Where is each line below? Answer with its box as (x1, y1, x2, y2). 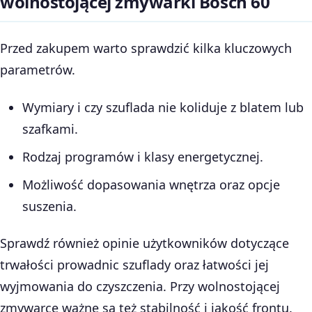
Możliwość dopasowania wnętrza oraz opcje (22, 175, 280, 193)
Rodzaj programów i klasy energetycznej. (22, 148, 263, 165)
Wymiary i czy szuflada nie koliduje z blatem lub (22, 98, 304, 116)
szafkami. (22, 120, 78, 137)
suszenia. (22, 197, 77, 214)
